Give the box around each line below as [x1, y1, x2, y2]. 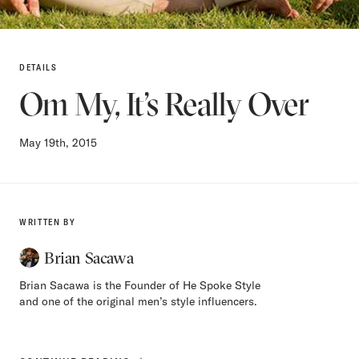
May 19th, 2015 [19, 135, 97, 151]
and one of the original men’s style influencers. [19, 294, 257, 309]
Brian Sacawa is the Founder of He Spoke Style [19, 278, 260, 293]
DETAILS [19, 62, 58, 74]
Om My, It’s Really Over [19, 84, 309, 124]
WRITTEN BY [19, 216, 76, 228]
